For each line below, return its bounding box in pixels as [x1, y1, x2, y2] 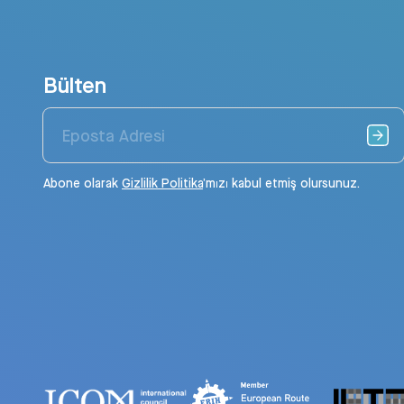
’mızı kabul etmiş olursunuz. [203, 175, 360, 191]
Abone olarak [43, 175, 122, 191]
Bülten [43, 70, 106, 99]
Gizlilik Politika [122, 175, 203, 191]
